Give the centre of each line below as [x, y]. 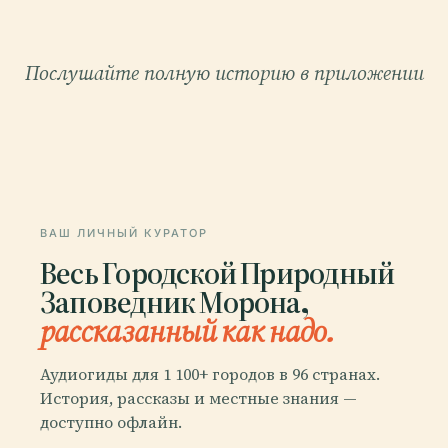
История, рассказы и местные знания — [198, 398]
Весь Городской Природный [217, 272]
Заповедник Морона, [174, 301]
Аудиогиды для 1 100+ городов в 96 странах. [210, 374]
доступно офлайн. [111, 422]
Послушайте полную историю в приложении [224, 72]
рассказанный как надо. [187, 330]
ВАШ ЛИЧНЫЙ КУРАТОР [124, 232]
